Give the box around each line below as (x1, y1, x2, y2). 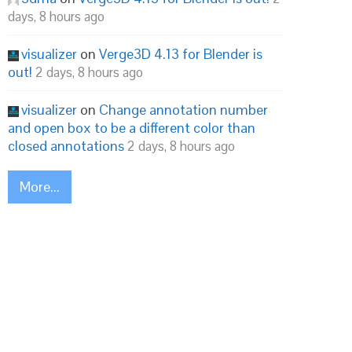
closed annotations (8, 137, 124, 155)
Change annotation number (99, 101, 268, 119)
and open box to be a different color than (8, 119, 255, 137)
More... (20, 178, 60, 196)
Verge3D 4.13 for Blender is (99, 45, 262, 63)
